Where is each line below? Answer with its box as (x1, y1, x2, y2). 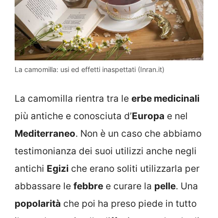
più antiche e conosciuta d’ (15, 110, 132, 122)
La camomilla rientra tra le (15, 92, 131, 104)
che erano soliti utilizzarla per (69, 163, 200, 174)
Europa (132, 110, 164, 122)
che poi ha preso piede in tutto (61, 198, 197, 209)
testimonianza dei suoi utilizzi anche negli (15, 145, 197, 157)
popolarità (15, 198, 61, 209)
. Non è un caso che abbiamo (75, 127, 201, 139)
